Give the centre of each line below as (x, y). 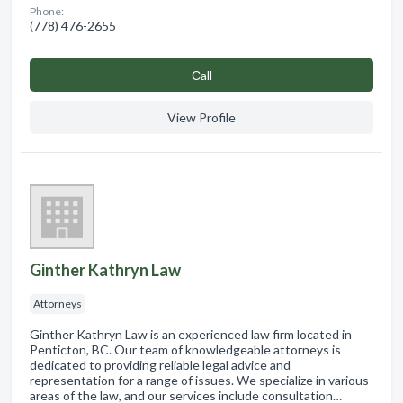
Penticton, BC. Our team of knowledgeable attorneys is (185, 349)
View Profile (201, 117)
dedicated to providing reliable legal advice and (160, 364)
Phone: (47, 11)
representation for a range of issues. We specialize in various (199, 380)
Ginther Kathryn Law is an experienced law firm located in (191, 334)
